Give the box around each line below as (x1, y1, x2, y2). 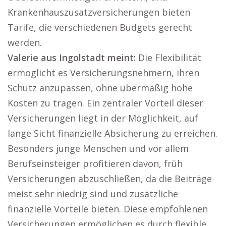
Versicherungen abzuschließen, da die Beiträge (8, 173, 212, 185)
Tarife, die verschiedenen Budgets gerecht (8, 21, 192, 33)
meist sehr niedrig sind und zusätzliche (8, 188, 178, 200)
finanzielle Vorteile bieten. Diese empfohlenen (8, 203, 208, 215)
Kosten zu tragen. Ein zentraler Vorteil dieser (8, 97, 203, 109)
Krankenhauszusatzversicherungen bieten (8, 6, 190, 18)
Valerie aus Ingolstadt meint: (8, 51, 136, 64)
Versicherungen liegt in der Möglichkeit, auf (8, 112, 198, 124)
